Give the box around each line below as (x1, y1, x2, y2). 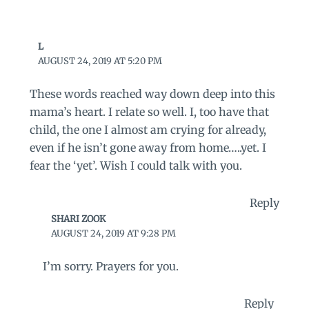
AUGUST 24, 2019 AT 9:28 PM (51, 227, 177, 239)
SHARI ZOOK (51, 212, 106, 225)
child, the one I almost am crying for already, (29, 122, 266, 137)
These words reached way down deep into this (29, 86, 275, 101)
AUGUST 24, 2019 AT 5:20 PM (38, 55, 163, 68)
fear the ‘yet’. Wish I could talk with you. (29, 158, 242, 172)
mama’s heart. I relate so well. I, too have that (29, 104, 269, 119)
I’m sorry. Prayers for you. (42, 259, 179, 273)
